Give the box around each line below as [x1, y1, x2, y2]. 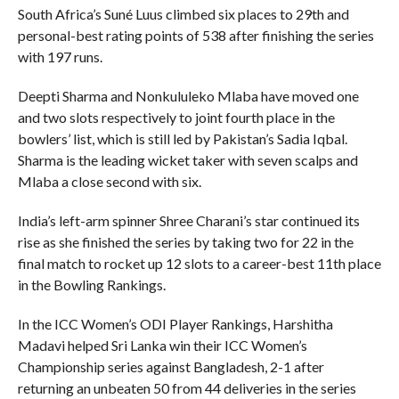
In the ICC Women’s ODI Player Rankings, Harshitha [17, 314, 333, 332]
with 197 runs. [17, 47, 102, 65]
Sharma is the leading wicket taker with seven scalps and [17, 151, 358, 168]
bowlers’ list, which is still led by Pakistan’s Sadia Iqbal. [17, 129, 347, 147]
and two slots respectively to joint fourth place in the [17, 108, 335, 126]
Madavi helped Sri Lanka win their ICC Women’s [17, 336, 307, 354]
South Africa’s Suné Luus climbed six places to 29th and [17, 4, 349, 22]
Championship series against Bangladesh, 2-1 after [17, 357, 324, 375]
